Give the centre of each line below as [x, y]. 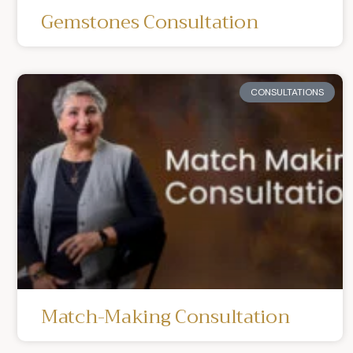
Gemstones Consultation [150, 22]
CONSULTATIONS [287, 92]
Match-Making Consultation [165, 316]
